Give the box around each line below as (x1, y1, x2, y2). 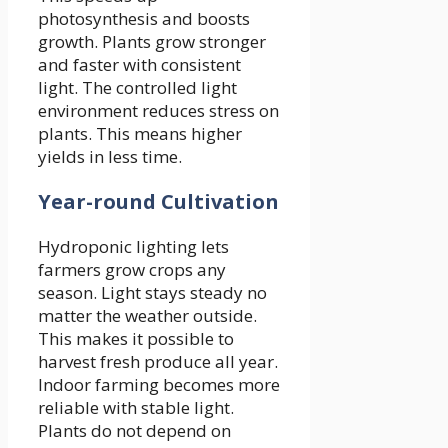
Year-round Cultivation (38, 187, 279, 215)
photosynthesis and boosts (38, 6, 250, 30)
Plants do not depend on (38, 418, 231, 442)
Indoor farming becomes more (38, 372, 280, 396)
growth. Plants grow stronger (38, 29, 266, 53)
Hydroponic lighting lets (38, 234, 229, 258)
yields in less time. (38, 144, 182, 168)
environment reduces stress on (38, 98, 279, 122)
